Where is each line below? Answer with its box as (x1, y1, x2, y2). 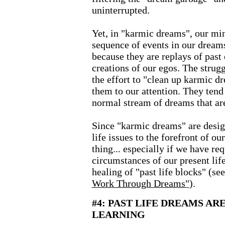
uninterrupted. (91, 5, 150, 16)
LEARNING (91, 209, 145, 220)
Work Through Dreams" (91, 178, 189, 189)
